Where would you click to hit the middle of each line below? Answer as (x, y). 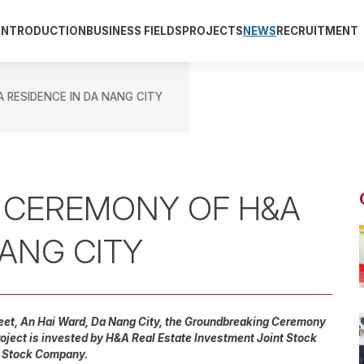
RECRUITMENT (317, 30)
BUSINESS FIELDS (134, 30)
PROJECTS (212, 30)
